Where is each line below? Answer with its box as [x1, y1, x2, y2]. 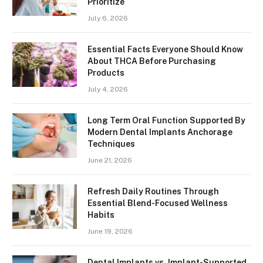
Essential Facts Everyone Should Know [87, 44, 243, 54]
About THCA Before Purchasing [87, 56, 216, 66]
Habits [87, 210, 114, 220]
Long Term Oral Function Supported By [87, 115, 245, 125]
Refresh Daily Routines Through [87, 186, 219, 196]
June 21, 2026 [87, 156, 132, 164]
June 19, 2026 [87, 227, 133, 235]
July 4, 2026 [87, 85, 128, 93]
